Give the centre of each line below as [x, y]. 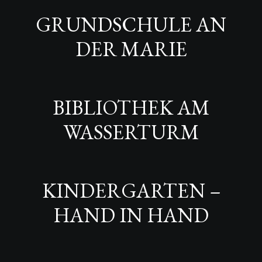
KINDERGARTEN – [131, 190]
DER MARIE [131, 49]
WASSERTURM [131, 132]
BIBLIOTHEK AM [131, 107]
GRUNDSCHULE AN [131, 24]
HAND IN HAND [131, 215]
